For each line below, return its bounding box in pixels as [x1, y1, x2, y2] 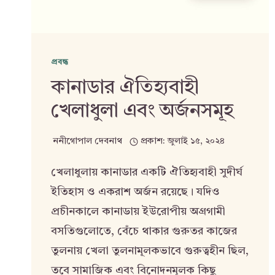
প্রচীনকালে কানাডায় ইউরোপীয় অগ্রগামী [51, 206, 225, 217]
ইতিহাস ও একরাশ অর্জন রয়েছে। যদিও [51, 186, 220, 198]
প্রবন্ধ [51, 58, 69, 67]
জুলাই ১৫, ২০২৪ [167, 136, 225, 146]
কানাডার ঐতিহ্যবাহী [51, 78, 199, 98]
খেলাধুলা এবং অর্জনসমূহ [51, 101, 234, 122]
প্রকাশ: [141, 136, 166, 146]
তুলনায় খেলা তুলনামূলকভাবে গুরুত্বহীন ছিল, [51, 245, 249, 257]
